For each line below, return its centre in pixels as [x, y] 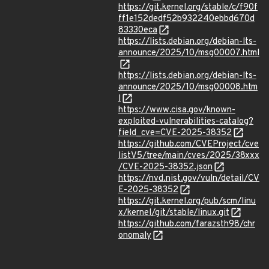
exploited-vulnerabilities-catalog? [186, 122]
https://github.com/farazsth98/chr [187, 224]
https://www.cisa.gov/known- [177, 110]
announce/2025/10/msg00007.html [189, 53]
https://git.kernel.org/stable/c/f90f [188, 8]
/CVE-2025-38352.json [165, 167]
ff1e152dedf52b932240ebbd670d [186, 19]
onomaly [135, 236]
